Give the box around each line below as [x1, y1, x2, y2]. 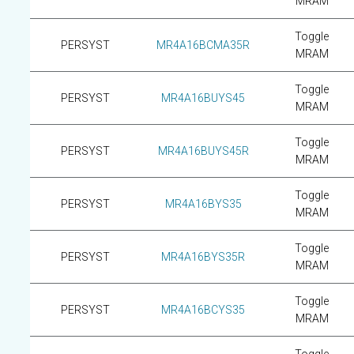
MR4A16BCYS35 [161, 303, 245, 316]
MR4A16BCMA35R [156, 39, 250, 51]
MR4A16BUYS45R [157, 145, 249, 157]
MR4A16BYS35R [161, 250, 245, 263]
